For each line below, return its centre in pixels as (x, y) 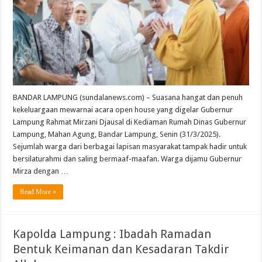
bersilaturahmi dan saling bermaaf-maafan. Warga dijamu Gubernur (127, 159)
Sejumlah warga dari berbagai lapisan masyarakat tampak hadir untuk (130, 147)
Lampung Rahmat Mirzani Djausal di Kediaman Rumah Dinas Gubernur (130, 122)
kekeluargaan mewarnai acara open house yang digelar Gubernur (123, 110)
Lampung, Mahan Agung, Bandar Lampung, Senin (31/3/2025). (117, 135)
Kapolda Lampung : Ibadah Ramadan (112, 234)
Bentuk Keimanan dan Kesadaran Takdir (121, 249)
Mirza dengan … (41, 171)
